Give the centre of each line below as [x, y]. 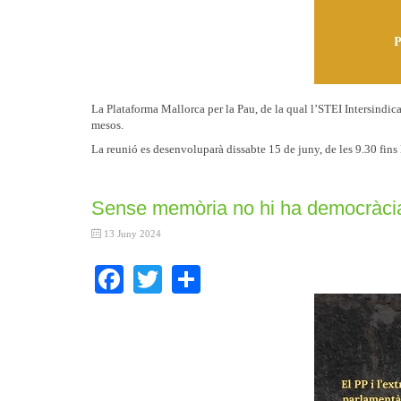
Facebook [179, 275]
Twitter [204, 275]
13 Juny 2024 [132, 233]
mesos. [107, 124]
